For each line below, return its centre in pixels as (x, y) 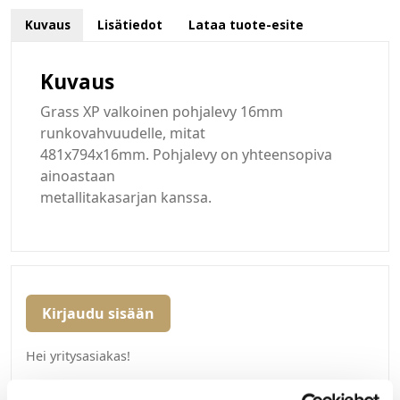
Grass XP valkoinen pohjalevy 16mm (162, 112)
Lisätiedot (129, 25)
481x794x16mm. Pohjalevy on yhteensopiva (186, 155)
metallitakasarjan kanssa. (126, 198)
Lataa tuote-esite (246, 25)
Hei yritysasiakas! (78, 356)
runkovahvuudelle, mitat (123, 133)
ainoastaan (78, 176)
